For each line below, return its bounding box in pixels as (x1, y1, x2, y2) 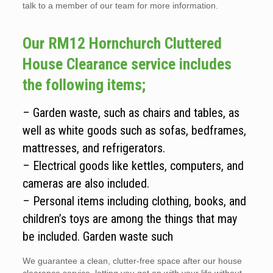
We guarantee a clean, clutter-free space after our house (22, 256, 242, 266)
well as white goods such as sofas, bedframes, (22, 123, 246, 138)
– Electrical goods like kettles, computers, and (22, 158, 244, 174)
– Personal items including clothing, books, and (22, 194, 246, 209)
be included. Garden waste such (22, 229, 173, 244)
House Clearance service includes (22, 55, 232, 74)
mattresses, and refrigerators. (22, 141, 165, 156)
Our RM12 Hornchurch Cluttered (22, 34, 222, 53)
